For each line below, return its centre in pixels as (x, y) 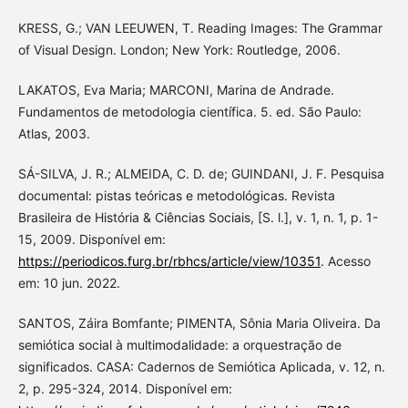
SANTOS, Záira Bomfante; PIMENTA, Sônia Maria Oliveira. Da (199, 322)
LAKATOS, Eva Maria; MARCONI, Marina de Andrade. (176, 89)
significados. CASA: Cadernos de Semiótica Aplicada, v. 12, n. (201, 366)
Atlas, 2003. (54, 133)
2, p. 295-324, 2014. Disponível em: (125, 388)
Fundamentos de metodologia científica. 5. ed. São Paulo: (189, 111)
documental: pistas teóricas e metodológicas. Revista (176, 195)
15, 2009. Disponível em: (92, 239)
